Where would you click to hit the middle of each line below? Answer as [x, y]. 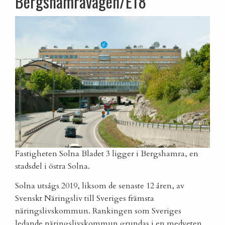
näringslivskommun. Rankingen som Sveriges [98, 211]
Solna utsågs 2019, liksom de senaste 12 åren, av [100, 186]
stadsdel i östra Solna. [52, 166]
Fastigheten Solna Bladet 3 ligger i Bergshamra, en [107, 154]
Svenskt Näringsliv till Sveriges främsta [85, 199]
